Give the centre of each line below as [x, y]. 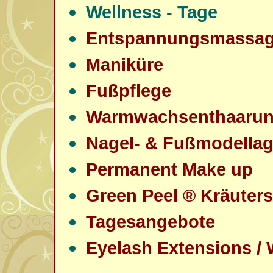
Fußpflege [129, 90]
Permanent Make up [169, 169]
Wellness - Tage [152, 12]
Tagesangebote [151, 222]
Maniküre [125, 64]
